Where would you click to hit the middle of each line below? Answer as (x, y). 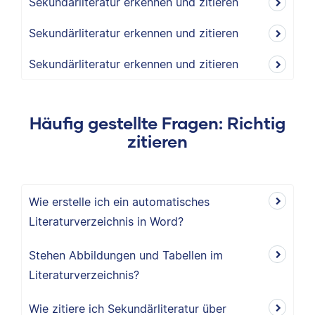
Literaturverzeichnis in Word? (106, 221)
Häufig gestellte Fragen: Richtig (157, 123)
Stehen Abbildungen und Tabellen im (126, 255)
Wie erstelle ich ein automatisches (119, 202)
